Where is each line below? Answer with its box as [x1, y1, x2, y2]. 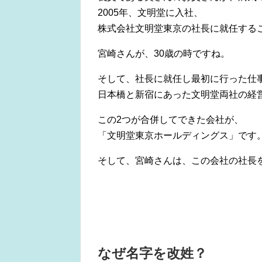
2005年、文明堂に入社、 [98, 8, 203, 18]
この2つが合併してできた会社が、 [98, 115, 243, 125]
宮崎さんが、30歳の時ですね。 [98, 49, 230, 59]
